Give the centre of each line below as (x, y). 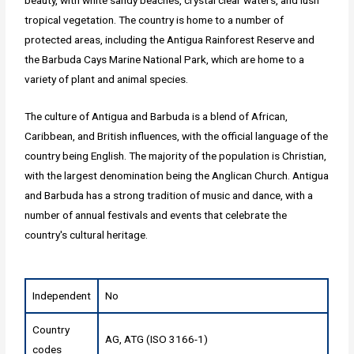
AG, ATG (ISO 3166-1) (157, 339)
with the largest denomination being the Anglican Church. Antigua (177, 175)
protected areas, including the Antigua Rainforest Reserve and (170, 39)
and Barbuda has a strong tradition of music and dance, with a (169, 195)
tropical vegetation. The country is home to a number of (154, 19)
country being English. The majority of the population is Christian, (176, 155)
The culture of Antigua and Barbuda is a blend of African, (156, 116)
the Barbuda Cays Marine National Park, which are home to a (165, 59)
